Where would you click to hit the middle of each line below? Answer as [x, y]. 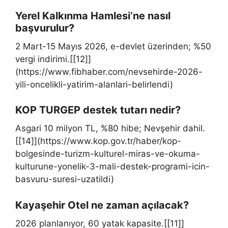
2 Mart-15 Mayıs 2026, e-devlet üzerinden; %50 [113, 46]
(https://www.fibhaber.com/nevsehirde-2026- [109, 72]
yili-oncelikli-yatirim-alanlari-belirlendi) [94, 84]
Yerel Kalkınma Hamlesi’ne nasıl [93, 16]
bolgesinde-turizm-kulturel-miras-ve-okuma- [108, 154]
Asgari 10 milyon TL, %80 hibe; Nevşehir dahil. [110, 128]
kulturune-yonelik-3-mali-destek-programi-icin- [112, 166]
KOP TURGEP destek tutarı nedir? [98, 110]
